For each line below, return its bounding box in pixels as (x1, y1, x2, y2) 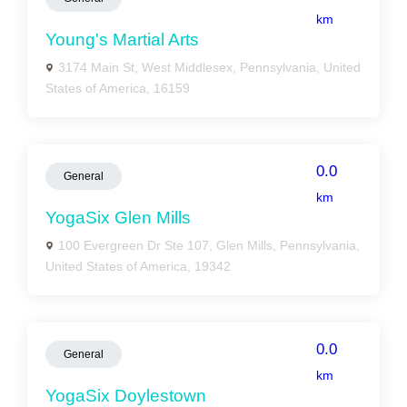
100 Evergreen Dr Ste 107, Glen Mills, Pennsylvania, (58, 238, 360, 253)
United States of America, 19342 (45, 259, 231, 273)
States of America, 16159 (45, 81, 190, 95)
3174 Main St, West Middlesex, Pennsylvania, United (58, 60, 361, 74)
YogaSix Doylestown (45, 386, 206, 405)
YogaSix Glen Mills (45, 208, 191, 227)
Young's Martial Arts (45, 30, 199, 49)
